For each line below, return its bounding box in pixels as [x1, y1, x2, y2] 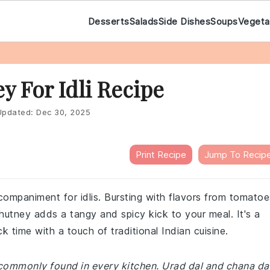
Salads [129, 15, 159, 27]
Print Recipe [136, 149, 186, 160]
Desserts [87, 15, 130, 27]
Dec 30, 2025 [36, 107, 90, 117]
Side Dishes [158, 15, 210, 27]
